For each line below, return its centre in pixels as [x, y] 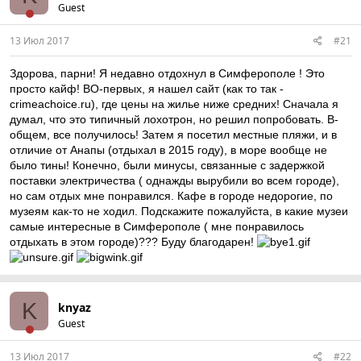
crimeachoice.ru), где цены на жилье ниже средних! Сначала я [174, 104]
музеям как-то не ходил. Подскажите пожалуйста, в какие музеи [179, 211]
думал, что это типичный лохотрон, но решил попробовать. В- [174, 119]
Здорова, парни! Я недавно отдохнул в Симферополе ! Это [167, 73]
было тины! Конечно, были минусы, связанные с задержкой [167, 165]
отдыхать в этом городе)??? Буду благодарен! [133, 242]
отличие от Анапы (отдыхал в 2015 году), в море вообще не [168, 150]
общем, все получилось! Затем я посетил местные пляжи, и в [173, 135]
